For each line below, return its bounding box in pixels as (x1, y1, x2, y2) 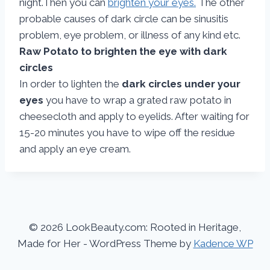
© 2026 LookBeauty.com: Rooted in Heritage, (29, 221, 241, 233)
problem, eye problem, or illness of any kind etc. (19, 29, 240, 41)
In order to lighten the (19, 78, 122, 90)
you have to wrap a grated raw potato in (43, 94, 231, 106)
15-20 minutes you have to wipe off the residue (19, 127, 235, 139)
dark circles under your (122, 78, 240, 90)
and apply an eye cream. (19, 143, 131, 155)
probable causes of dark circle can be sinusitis (19, 13, 228, 25)
